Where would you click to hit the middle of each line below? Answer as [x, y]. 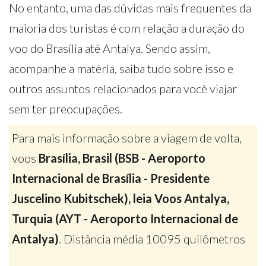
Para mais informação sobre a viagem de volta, [127, 138]
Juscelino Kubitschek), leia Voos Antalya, [121, 198]
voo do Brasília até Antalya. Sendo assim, [110, 48]
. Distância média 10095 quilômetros [152, 239]
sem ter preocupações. [66, 109]
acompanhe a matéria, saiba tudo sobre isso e [121, 68]
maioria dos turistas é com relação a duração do [127, 28]
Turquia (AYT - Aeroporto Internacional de [125, 218]
